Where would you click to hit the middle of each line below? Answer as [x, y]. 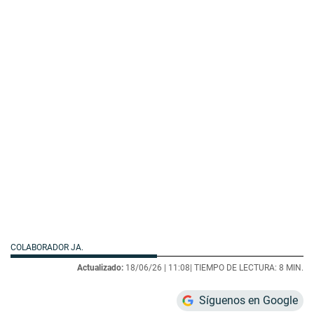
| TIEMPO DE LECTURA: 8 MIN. [247, 268]
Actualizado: [100, 268]
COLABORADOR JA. [48, 248]
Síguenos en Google [248, 301]
